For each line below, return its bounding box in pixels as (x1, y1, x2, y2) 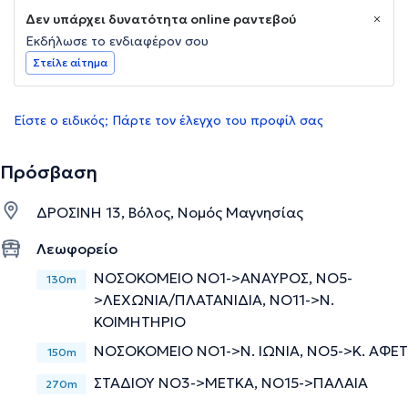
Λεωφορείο (36, 240, 117, 259)
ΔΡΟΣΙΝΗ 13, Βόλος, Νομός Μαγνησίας (36, 203, 303, 222)
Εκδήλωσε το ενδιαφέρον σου (25, 33, 209, 50)
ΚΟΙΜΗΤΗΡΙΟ (94, 312, 186, 331)
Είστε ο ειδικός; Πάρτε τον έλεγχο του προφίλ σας (14, 112, 323, 129)
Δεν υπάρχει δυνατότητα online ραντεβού (25, 11, 296, 28)
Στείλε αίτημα (33, 56, 107, 70)
